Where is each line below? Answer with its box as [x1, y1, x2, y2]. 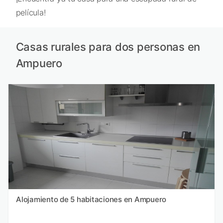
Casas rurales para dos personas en [15, 40, 200, 54]
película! [15, 7, 46, 17]
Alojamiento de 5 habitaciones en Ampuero [16, 194, 166, 204]
